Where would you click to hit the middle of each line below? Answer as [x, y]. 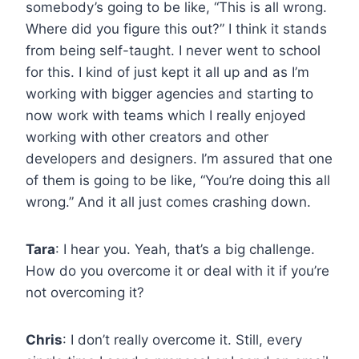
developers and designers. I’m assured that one [179, 158]
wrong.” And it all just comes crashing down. [168, 202]
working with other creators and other [147, 137]
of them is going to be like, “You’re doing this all [178, 180]
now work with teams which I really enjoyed [166, 115]
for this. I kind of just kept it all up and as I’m [167, 72]
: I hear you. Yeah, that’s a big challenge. [185, 249]
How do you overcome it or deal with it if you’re [177, 270]
